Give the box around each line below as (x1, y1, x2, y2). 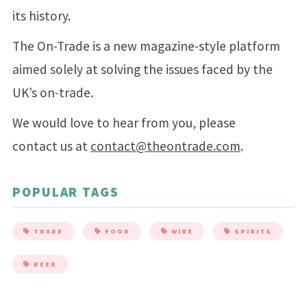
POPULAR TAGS (12, 183, 119, 200)
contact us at (12, 137, 90, 154)
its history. (12, 8, 71, 25)
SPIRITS (232, 226, 272, 236)
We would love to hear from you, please (12, 114, 236, 131)
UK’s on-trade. (12, 84, 93, 101)
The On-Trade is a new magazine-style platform (12, 38, 280, 54)
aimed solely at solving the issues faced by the (12, 61, 273, 77)
